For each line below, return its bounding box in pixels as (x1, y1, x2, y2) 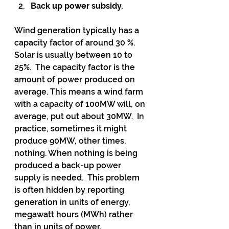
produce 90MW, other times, (14, 136, 128, 146)
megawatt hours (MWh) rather (14, 210, 135, 219)
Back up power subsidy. (31, 1, 123, 11)
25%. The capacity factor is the (14, 62, 137, 72)
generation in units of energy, (14, 197, 132, 207)
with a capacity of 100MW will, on (14, 99, 147, 109)
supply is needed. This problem (14, 173, 142, 182)
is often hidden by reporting (14, 185, 126, 195)
